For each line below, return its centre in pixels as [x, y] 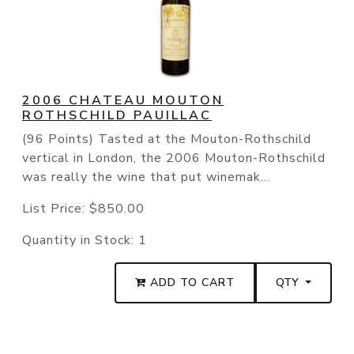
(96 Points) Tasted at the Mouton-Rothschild [167, 139]
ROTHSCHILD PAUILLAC [117, 116]
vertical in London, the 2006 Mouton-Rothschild [174, 158]
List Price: [56, 209]
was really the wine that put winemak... [146, 177]
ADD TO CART [191, 283]
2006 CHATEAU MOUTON [123, 101]
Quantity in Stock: [80, 241]
